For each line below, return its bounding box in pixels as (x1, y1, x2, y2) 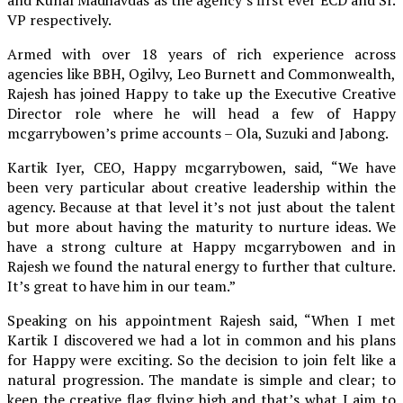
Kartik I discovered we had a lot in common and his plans (7, 329, 396, 350)
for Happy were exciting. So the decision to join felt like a (7, 349, 396, 370)
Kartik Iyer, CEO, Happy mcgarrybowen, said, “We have (7, 157, 396, 177)
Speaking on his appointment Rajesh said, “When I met (7, 309, 396, 330)
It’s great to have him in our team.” (7, 275, 236, 296)
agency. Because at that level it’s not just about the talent (7, 196, 396, 217)
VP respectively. (7, 9, 112, 30)
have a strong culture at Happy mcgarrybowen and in (7, 236, 396, 256)
